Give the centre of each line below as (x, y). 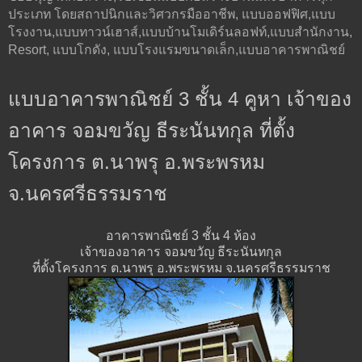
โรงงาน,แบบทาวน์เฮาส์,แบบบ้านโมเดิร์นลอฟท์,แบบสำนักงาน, (180, 32)
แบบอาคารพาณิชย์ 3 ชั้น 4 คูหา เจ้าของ (180, 99)
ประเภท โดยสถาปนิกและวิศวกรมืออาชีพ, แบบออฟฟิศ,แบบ (172, 14)
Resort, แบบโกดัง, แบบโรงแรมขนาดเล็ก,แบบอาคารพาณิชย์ (177, 49)
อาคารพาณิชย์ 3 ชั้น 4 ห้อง (181, 236)
